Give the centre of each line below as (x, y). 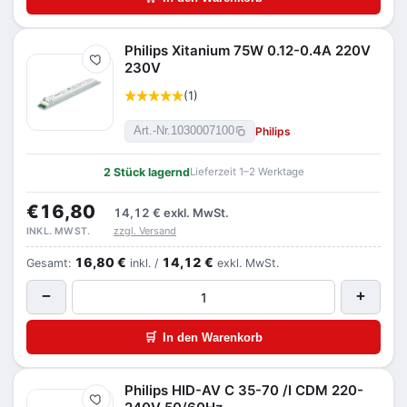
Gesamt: (50, 263)
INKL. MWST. (59, 231)
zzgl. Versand (145, 231)
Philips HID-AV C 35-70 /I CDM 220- (244, 390)
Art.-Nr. (152, 131)
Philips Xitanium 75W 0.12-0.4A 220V (248, 50)
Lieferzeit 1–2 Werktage (247, 172)
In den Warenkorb (213, 337)
